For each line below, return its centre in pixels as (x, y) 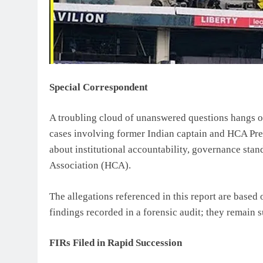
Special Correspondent (99, 87)
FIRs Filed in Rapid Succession (116, 243)
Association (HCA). (90, 166)
